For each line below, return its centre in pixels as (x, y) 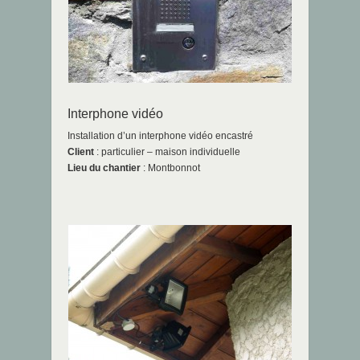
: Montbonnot (170, 168)
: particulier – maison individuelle (167, 152)
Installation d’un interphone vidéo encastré (160, 136)
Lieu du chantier (104, 168)
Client (81, 152)
